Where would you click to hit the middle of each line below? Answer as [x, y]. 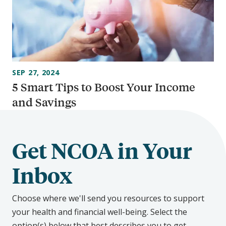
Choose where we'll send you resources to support [108, 198]
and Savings [44, 102]
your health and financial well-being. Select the [100, 212]
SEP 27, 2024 [36, 72]
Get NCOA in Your [102, 150]
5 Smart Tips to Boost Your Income [104, 87]
